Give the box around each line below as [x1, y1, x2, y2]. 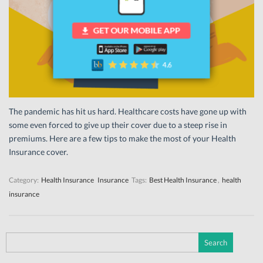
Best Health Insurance [149, 175, 217, 184]
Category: [9, 175, 40, 184]
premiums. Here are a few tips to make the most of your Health [9, 133, 236, 143]
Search [5, 234, 28, 244]
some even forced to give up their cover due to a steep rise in [9, 119, 227, 130]
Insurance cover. [9, 146, 68, 157]
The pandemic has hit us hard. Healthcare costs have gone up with [9, 106, 247, 116]
